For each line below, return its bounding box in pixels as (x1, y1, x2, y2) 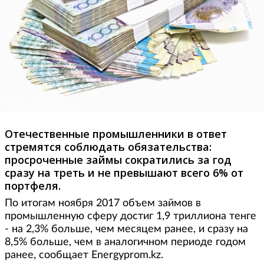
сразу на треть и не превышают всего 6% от (5, 165, 243, 180)
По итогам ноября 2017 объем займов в (5, 197, 201, 209)
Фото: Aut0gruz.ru (5, 99, 77, 108)
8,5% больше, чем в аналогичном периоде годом (5, 236, 246, 247)
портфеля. (5, 178, 61, 193)
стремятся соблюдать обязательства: (5, 139, 212, 154)
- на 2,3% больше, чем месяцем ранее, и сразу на (5, 223, 248, 235)
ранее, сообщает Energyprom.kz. (5, 249, 163, 260)
